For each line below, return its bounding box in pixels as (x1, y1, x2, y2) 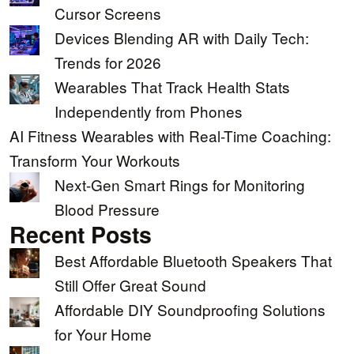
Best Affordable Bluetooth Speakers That (55, 250, 332, 272)
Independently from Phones (55, 100, 243, 122)
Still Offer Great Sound (55, 274, 206, 296)
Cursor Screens (55, 2, 161, 24)
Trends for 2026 (55, 51, 161, 73)
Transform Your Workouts (9, 149, 180, 171)
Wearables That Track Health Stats (55, 76, 290, 98)
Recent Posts (9, 218, 152, 251)
